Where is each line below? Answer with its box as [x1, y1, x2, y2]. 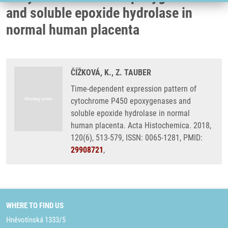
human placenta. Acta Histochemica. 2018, [71, 121, 211, 130]
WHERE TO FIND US [6, 201, 64, 210]
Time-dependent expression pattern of [71, 84, 196, 94]
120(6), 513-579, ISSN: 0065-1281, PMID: [71, 133, 203, 142]
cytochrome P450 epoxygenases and [71, 96, 191, 106]
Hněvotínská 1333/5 [6, 215, 66, 224]
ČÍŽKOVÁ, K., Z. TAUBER [71, 68, 151, 77]
